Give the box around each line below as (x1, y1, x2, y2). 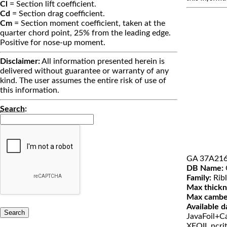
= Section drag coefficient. (10, 10, 105, 18)
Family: (186, 174, 211, 182)
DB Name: (186, 164, 223, 173)
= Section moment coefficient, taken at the (12, 19, 165, 28)
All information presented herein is (40, 57, 165, 66)
